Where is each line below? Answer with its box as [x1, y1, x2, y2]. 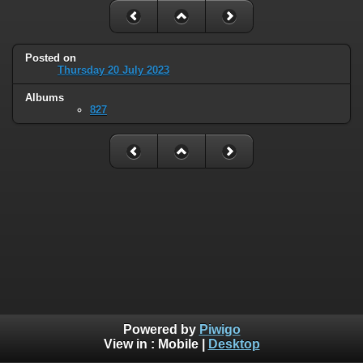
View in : [103, 337, 158, 352]
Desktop [207, 337, 260, 352]
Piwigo [199, 322, 241, 337]
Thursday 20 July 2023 [58, 63, 169, 76]
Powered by [122, 322, 199, 337]
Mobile [157, 337, 199, 352]
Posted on [25, 51, 76, 64]
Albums [25, 91, 64, 104]
